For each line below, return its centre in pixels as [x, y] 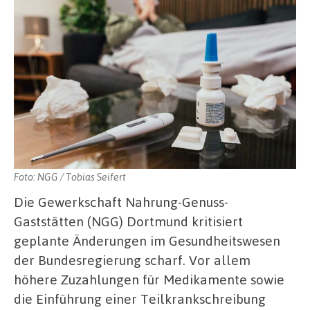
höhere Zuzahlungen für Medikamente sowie [149, 279]
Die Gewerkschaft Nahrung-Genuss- [121, 201]
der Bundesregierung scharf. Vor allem [132, 259]
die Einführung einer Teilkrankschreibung [140, 298]
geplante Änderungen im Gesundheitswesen [147, 240]
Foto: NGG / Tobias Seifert [70, 176]
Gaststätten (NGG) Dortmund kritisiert [128, 221]
